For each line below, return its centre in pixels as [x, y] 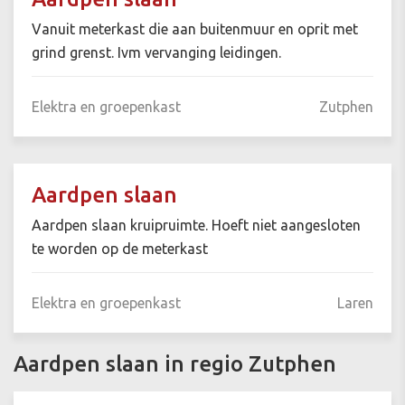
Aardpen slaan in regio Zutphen [175, 364]
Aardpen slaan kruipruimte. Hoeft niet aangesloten [196, 226]
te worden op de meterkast [120, 249]
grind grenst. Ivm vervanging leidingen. [156, 53]
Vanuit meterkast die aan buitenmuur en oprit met [195, 29]
